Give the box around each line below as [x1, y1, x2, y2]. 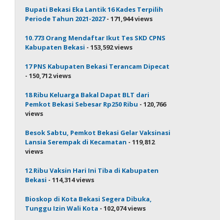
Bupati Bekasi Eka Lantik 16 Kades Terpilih [25, 4, 164, 14]
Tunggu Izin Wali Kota [25, 203, 99, 213]
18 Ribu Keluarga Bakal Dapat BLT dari [25, 90, 150, 99]
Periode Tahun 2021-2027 [25, 14, 106, 23]
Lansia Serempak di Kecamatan [25, 137, 127, 146]
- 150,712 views [25, 71, 72, 80]
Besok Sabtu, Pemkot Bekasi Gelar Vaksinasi [25, 128, 171, 137]
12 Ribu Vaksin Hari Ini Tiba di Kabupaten [25, 165, 159, 175]
